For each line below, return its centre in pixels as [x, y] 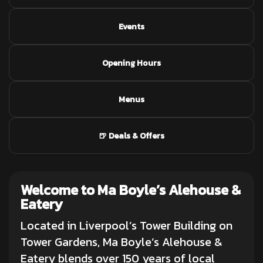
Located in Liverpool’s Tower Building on [127, 225]
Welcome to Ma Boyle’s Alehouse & [131, 190]
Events [131, 27]
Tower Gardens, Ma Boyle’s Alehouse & [122, 242]
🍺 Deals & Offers [131, 136]
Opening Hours [131, 63]
